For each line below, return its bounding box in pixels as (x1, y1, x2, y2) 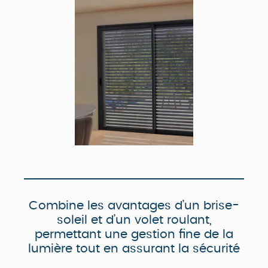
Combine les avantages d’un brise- (29, 200, 239, 212)
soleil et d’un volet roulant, (56, 214, 212, 227)
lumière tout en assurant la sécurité (28, 243, 240, 255)
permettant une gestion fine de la (35, 229, 233, 241)
